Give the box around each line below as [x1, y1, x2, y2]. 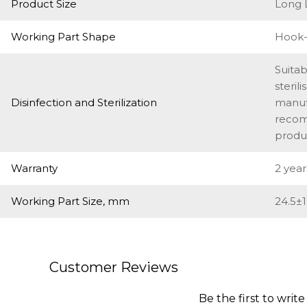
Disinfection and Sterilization [11, 96, 157, 109]
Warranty [11, 162, 58, 175]
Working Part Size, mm [11, 195, 130, 208]
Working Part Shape [11, 30, 116, 43]
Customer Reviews [49, 259, 178, 275]
